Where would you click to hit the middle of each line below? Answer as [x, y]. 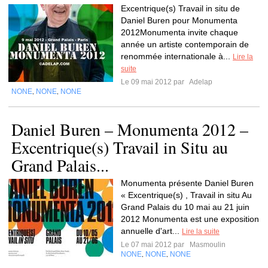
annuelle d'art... [151, 231]
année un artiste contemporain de [185, 44]
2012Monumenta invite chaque [179, 32]
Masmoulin [207, 245]
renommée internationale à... [177, 56]
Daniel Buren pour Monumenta [179, 20]
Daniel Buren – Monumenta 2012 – [130, 129]
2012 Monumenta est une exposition [190, 219]
